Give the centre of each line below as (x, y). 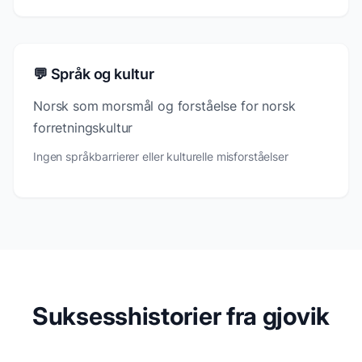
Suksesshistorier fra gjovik (181, 316)
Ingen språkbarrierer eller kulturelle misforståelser (161, 156)
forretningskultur (83, 127)
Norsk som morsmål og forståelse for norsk (164, 105)
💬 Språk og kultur (94, 74)
